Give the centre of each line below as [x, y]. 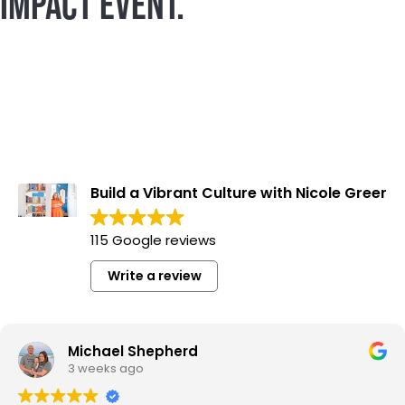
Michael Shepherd [133, 352]
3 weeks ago [106, 369]
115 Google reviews [153, 240]
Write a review [154, 276]
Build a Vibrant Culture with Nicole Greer [239, 193]
